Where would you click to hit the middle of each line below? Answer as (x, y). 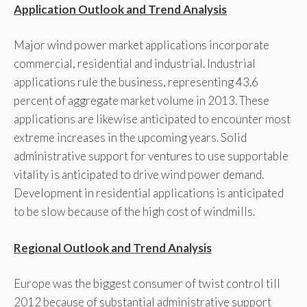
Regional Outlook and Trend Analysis (113, 247)
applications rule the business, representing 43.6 (136, 82)
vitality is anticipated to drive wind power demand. (139, 175)
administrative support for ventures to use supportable (151, 156)
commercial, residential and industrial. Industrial (135, 64)
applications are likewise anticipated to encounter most (152, 119)
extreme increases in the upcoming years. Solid (130, 138)
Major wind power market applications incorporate (142, 45)
